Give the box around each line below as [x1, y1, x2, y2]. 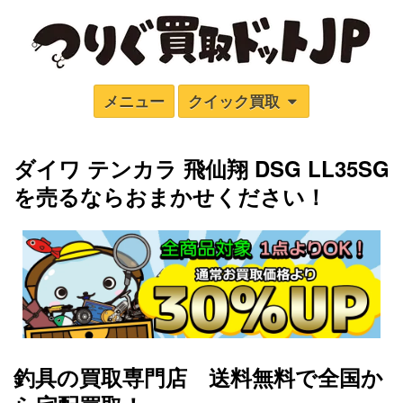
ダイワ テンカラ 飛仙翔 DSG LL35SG [13, 153, 390, 184]
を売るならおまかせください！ [13, 181, 327, 211]
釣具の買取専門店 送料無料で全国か [13, 362, 383, 393]
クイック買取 [188, 90, 285, 112]
